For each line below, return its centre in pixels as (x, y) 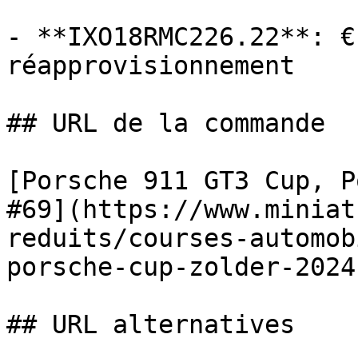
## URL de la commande (166, 123)
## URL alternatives (151, 324)
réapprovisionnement (151, 66)
